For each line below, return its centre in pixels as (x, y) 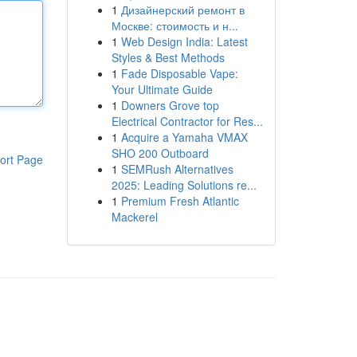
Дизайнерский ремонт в (182, 10)
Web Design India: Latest (184, 41)
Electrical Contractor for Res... (187, 121)
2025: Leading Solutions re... (184, 185)
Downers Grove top (170, 105)
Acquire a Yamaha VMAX (184, 137)
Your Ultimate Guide (162, 89)
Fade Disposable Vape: (179, 73)
